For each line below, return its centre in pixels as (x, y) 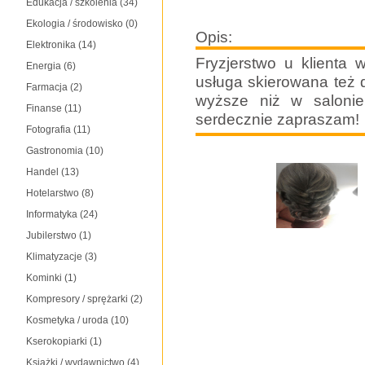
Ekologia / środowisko (76, 24)
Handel (44, 172)
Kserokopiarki (58, 341)
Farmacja (48, 87)
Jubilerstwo (53, 235)
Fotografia (50, 130)
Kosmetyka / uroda (68, 320)
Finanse (45, 108)
